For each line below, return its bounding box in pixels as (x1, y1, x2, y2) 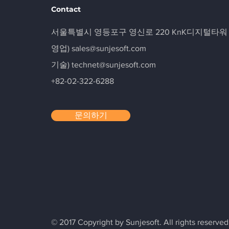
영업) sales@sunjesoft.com (51, 44, 146, 53)
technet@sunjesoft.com (72, 60, 156, 69)
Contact (51, 5, 81, 14)
